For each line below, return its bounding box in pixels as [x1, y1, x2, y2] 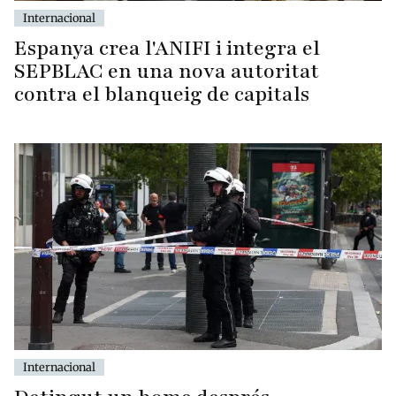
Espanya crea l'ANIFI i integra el [14, 34, 320, 62]
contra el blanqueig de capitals [14, 80, 309, 108]
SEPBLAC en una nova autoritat [14, 57, 319, 85]
